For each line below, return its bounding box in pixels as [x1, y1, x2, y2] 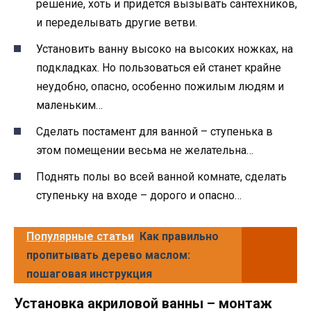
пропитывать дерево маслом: [26, 249, 190, 262]
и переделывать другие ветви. [36, 15, 197, 29]
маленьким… [36, 98, 103, 112]
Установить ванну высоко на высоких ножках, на [36, 42, 293, 56]
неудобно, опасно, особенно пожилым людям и [36, 79, 284, 93]
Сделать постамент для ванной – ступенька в [36, 124, 273, 138]
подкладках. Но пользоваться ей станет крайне [36, 60, 281, 74]
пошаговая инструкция [26, 267, 152, 281]
